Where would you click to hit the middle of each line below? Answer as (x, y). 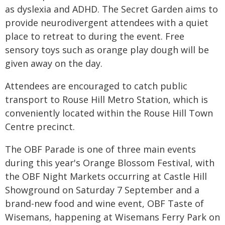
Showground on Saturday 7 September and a (102, 190)
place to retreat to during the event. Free (95, 36)
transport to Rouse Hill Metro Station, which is (106, 99)
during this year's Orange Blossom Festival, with (110, 163)
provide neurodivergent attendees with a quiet (107, 23)
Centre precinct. (40, 127)
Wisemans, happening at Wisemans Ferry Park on (113, 217)
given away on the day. (54, 63)
